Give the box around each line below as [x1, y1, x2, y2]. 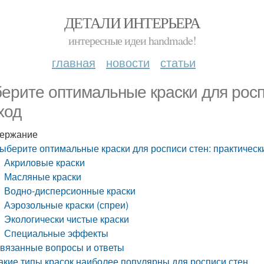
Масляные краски [4, 170, 82, 183]
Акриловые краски [4, 156, 85, 169]
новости [106, 54, 150, 71]
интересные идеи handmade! [68, 32, 196, 48]
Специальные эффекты [4, 226, 109, 240]
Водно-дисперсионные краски [4, 184, 136, 197]
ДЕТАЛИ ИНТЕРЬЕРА [64, 12, 200, 32]
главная [52, 54, 95, 71]
